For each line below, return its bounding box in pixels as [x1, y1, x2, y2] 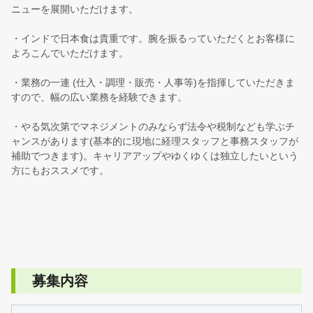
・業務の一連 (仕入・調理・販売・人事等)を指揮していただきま [11, 76, 295, 88]
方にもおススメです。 [11, 164, 109, 176]
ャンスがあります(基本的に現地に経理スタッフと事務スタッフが [11, 135, 298, 147]
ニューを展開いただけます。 [11, 3, 138, 15]
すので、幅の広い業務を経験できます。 [11, 91, 187, 103]
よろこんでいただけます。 [11, 47, 129, 59]
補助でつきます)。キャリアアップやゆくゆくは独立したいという [11, 150, 298, 161]
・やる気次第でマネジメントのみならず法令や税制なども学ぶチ [11, 120, 295, 132]
